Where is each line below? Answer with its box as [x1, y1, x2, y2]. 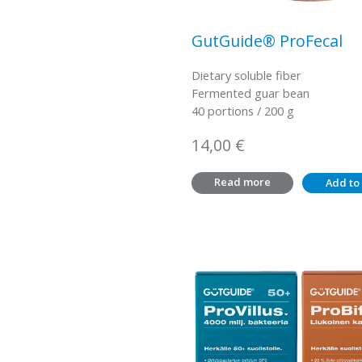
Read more [214, 174, 271, 189]
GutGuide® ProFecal [192, 30, 343, 53]
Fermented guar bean [192, 85, 309, 102]
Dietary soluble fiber [192, 67, 301, 84]
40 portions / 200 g [192, 103, 294, 120]
